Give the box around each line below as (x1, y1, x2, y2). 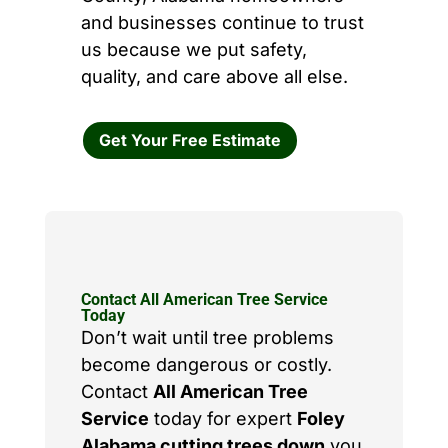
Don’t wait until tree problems (80, 327, 334, 349)
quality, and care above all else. (80, 66, 348, 88)
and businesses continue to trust (80, 12, 364, 34)
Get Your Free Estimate (98, 130, 281, 151)
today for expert (148, 408, 297, 430)
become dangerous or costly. (80, 354, 332, 376)
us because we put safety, (80, 39, 307, 61)
